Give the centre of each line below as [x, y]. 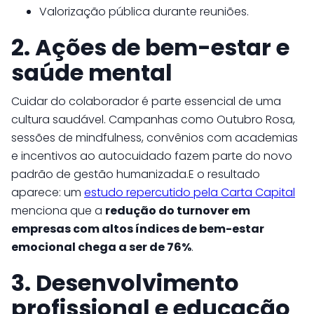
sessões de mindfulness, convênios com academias [155, 138]
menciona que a [58, 211]
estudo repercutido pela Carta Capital [190, 192]
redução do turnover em [178, 211]
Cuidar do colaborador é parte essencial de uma [146, 101]
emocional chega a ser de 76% [101, 247]
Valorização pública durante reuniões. [144, 12]
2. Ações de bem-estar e [150, 47]
